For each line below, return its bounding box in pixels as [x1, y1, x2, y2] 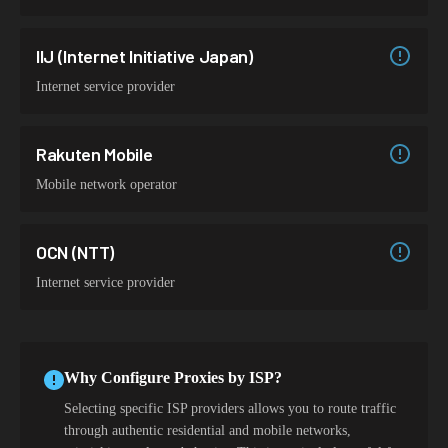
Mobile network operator [36, 177, 177, 192]
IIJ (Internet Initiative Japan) [36, 45, 253, 67]
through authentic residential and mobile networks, [64, 423, 351, 438]
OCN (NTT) [36, 241, 115, 263]
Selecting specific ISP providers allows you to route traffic [64, 401, 396, 416]
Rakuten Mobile [36, 143, 153, 165]
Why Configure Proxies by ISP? [64, 369, 282, 386]
